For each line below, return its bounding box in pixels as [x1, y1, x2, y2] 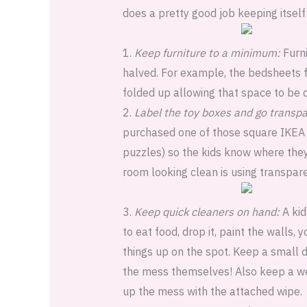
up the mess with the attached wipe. [122, 284, 302, 299]
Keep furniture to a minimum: [134, 46, 280, 60]
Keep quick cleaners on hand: [134, 205, 280, 219]
